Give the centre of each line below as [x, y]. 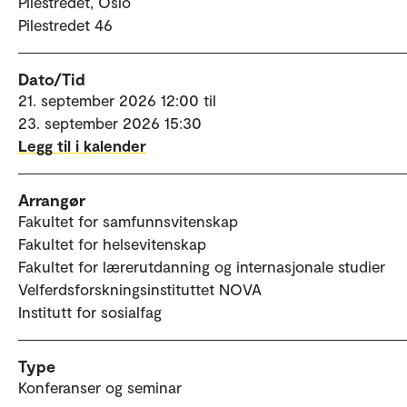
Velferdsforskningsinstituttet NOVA [140, 288]
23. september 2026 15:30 [110, 122]
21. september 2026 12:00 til [117, 99]
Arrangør [52, 199]
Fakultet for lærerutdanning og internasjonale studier [202, 266]
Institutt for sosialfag [90, 311]
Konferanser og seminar [100, 387]
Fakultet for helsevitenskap [112, 243]
